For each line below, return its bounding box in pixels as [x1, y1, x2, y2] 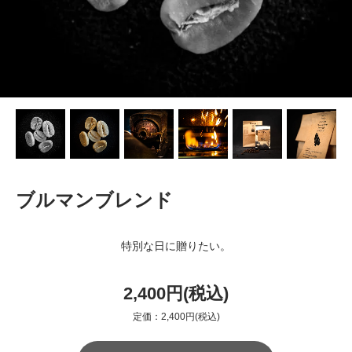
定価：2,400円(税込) [132, 310, 220, 322]
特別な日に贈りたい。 [121, 239, 231, 252]
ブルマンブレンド [16, 189, 173, 211]
